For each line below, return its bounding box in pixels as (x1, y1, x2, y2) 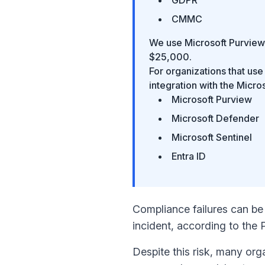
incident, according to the (132, 219, 260, 232)
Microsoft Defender (172, 112, 259, 124)
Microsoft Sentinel (172, 131, 252, 143)
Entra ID (172, 150, 206, 162)
